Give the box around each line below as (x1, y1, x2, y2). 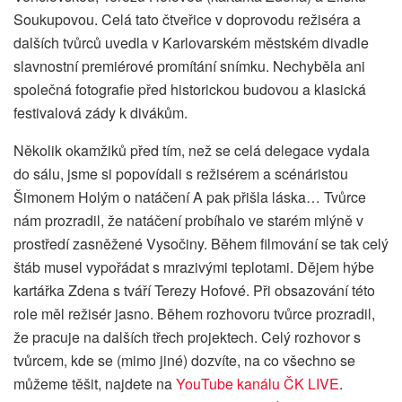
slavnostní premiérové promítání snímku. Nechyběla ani (13, 56, 365, 77)
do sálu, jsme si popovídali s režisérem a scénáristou (13, 163, 348, 185)
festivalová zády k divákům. (13, 102, 188, 124)
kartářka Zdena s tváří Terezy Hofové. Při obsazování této (13, 280, 375, 301)
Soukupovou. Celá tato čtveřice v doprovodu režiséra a (13, 9, 361, 31)
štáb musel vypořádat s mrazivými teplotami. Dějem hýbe (13, 257, 374, 278)
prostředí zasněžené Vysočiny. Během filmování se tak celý (13, 233, 389, 255)
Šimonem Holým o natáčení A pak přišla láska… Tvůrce (13, 187, 366, 208)
